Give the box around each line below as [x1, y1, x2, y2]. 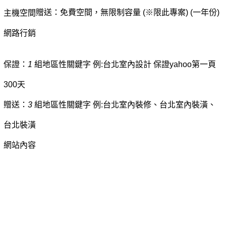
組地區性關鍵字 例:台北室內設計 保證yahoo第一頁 [32, 60, 216, 69]
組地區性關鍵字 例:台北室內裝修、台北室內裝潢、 [32, 100, 216, 109]
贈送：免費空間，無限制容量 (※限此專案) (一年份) [35, 8, 219, 17]
